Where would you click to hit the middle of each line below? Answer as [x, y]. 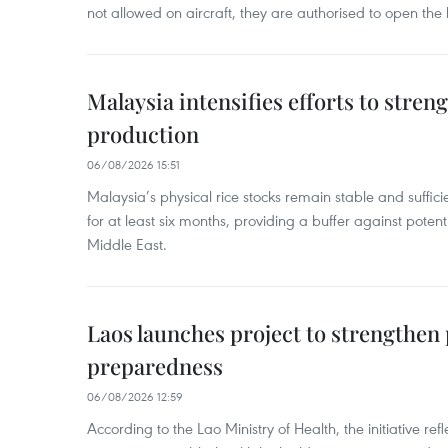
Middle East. [127, 244]
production [143, 134]
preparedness [155, 366]
